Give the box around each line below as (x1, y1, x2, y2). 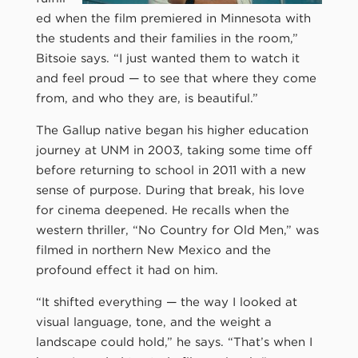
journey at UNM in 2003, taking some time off (35, 142, 312, 157)
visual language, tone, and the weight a (35, 314, 272, 329)
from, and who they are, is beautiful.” (35, 90, 258, 105)
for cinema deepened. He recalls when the (35, 202, 289, 217)
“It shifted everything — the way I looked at (35, 294, 297, 309)
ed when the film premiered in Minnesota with (35, 10, 311, 26)
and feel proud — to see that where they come (35, 70, 316, 86)
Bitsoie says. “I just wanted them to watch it (35, 50, 300, 66)
